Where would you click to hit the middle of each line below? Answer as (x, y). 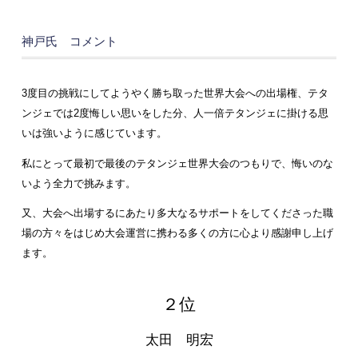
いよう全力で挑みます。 (78, 183)
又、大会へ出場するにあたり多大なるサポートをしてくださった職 (177, 214)
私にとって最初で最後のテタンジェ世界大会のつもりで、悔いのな (177, 163)
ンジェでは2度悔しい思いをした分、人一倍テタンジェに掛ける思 (175, 114)
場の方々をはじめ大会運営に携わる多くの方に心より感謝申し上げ (177, 234)
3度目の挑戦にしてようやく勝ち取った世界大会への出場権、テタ (175, 94)
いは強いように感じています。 (94, 134)
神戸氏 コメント (69, 41)
